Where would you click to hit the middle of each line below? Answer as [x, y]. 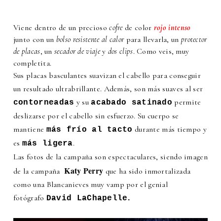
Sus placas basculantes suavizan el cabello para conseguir [107, 75]
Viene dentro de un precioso [60, 27]
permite [187, 102]
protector [194, 39]
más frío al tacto [89, 129]
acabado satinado [132, 102]
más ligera [47, 143]
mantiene [30, 129]
